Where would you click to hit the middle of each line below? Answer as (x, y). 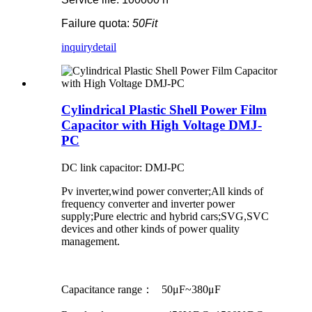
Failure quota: (97, 23)
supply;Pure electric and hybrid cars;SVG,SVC (165, 216)
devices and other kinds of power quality (150, 228)
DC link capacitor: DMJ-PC (123, 167)
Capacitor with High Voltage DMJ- (162, 125)
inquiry (77, 47)
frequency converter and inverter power (148, 203)
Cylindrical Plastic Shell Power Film (164, 110)
